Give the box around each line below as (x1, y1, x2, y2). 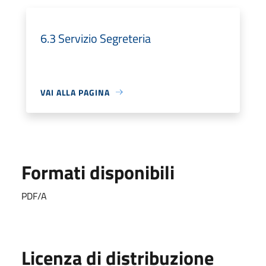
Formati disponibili (21, 157, 175, 186)
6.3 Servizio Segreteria (40, 28, 151, 47)
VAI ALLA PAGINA (40, 85, 110, 99)
